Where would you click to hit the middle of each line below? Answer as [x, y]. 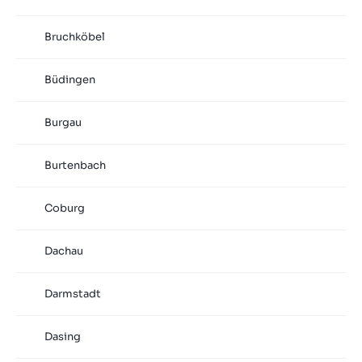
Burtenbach [75, 166]
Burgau [63, 123]
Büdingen [69, 80]
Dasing [62, 337]
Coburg [64, 208]
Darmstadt [72, 294]
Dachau [63, 251]
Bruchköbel [74, 37]
